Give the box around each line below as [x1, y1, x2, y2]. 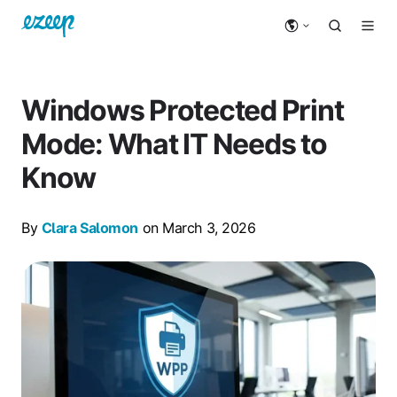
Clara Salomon [41, 218, 138, 237]
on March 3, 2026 [137, 218, 256, 237]
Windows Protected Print [21, 92, 344, 128]
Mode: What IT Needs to [21, 126, 327, 161]
